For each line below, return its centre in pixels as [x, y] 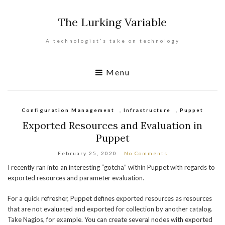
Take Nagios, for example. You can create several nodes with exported [110, 219]
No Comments [146, 153]
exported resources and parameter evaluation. [76, 178]
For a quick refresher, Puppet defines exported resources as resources [110, 198]
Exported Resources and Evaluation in [113, 125]
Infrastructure [147, 110]
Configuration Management [68, 110]
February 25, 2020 [87, 153]
